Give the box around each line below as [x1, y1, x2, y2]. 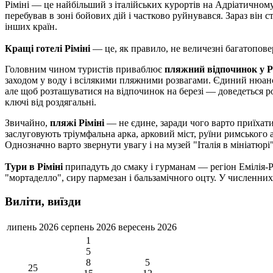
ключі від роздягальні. [5, 97, 96, 108]
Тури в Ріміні [5, 161, 63, 172]
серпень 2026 [61, 221, 116, 232]
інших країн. [5, 21, 57, 32]
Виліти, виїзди [5, 194, 81, 208]
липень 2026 [7, 221, 58, 232]
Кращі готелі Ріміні [5, 43, 90, 54]
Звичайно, [5, 118, 50, 129]
